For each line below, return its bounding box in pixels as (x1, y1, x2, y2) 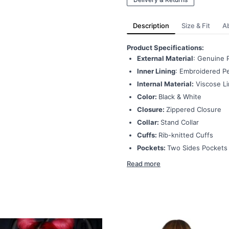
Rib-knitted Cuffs (158, 131, 213, 139)
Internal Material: (137, 80, 194, 88)
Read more (127, 159, 161, 168)
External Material (137, 54, 193, 62)
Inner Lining (137, 67, 175, 75)
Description (133, 21, 169, 30)
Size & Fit (181, 21, 210, 30)
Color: (137, 93, 158, 101)
